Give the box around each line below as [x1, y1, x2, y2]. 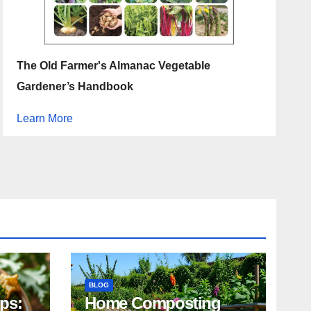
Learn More [17, 112, 74, 125]
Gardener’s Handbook [17, 81, 134, 93]
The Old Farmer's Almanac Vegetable [17, 60, 211, 72]
